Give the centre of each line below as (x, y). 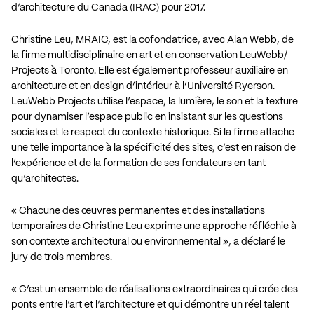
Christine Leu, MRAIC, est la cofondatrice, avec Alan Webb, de (152, 40)
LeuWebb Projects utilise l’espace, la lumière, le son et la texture (155, 101)
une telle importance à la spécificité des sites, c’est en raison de (153, 148)
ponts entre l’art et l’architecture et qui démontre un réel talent (150, 305)
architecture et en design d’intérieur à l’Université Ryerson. (143, 86)
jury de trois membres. (62, 257)
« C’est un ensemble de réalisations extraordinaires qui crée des (155, 289)
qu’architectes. (45, 178)
